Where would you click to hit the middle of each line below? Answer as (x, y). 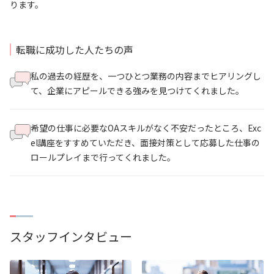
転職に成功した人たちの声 (75, 49)
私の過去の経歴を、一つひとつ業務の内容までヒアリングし (146, 76)
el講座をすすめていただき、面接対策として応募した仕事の (145, 143)
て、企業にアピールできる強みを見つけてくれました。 (137, 90)
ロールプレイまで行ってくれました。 (103, 157)
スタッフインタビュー (71, 237)
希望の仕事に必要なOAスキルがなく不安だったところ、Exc (146, 128)
